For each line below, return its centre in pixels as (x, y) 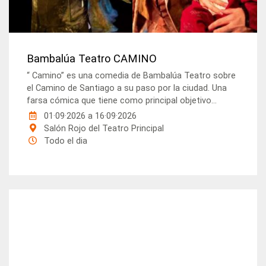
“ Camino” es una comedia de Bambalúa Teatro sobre (132, 76)
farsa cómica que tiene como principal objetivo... (122, 101)
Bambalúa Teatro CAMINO (92, 59)
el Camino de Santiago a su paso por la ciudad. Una (127, 88)
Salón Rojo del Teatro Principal (103, 129)
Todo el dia (65, 141)
